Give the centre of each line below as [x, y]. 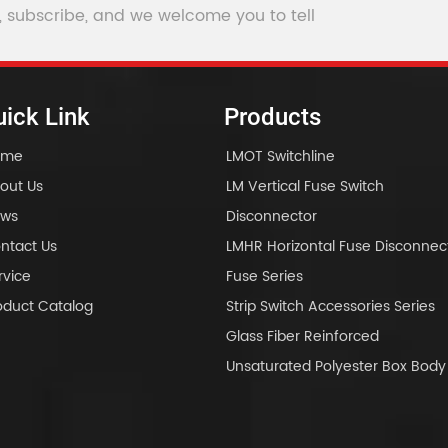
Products [272, 117]
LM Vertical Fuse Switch [304, 187]
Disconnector [271, 217]
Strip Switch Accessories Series [330, 307]
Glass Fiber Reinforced [302, 337]
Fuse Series [264, 277]
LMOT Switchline [280, 157]
